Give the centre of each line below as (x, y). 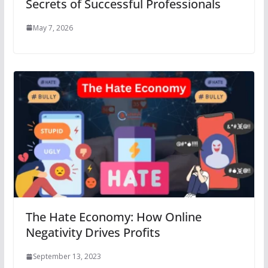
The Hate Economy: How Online (113, 217)
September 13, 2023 (67, 257)
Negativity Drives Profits (93, 233)
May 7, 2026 (53, 28)
